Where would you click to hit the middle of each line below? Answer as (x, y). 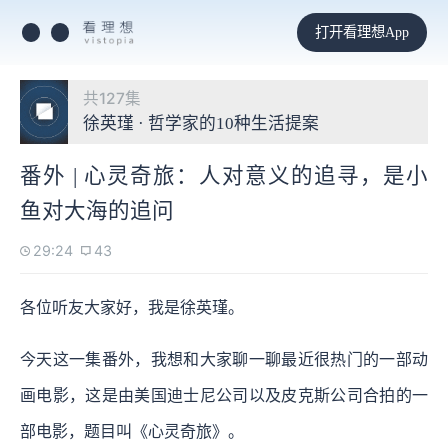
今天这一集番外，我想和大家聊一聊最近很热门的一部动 (224, 359)
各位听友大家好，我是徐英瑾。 (132, 307)
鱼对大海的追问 (97, 210)
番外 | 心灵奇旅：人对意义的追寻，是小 (224, 175)
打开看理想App (361, 31)
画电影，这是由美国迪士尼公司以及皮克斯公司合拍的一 (224, 395)
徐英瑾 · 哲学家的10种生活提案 (201, 123)
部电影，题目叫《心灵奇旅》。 (132, 431)
